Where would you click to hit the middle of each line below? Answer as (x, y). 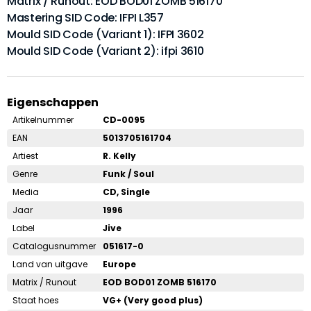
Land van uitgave (50, 264)
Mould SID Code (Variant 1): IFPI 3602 (106, 34)
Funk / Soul (128, 174)
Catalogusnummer (54, 246)
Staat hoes (36, 300)
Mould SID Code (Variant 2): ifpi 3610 (106, 51)
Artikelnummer (43, 119)
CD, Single (126, 192)
